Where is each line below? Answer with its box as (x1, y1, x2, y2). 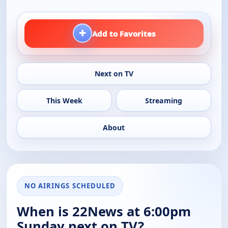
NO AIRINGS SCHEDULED (24, 181, 116, 191)
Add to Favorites (92, 28, 155, 39)
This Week (46, 95, 82, 105)
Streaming (145, 95, 183, 105)
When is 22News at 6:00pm (17, 203, 191, 221)
